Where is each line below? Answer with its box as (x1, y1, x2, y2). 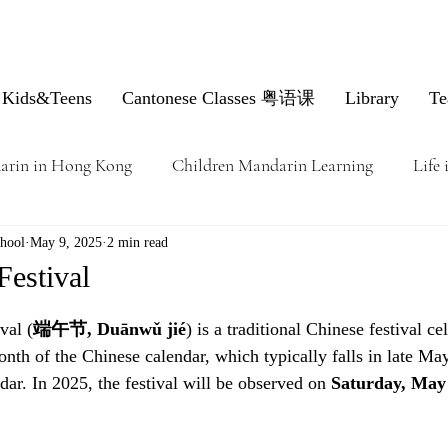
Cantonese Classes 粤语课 (122, 88, 315, 108)
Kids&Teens (2, 88, 92, 108)
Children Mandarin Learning (172, 153, 373, 176)
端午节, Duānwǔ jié (33, 319, 186, 339)
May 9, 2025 (30, 234, 102, 250)
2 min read (107, 234, 168, 250)
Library (345, 88, 399, 108)
